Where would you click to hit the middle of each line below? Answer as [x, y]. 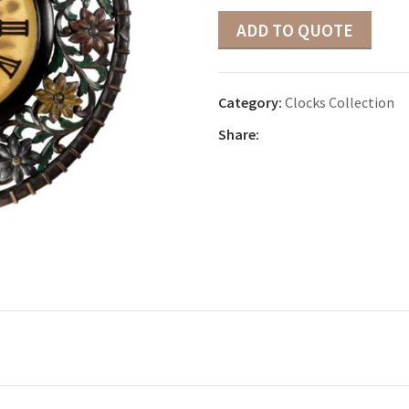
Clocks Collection [340, 102]
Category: [250, 102]
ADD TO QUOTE [295, 30]
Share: [239, 134]
